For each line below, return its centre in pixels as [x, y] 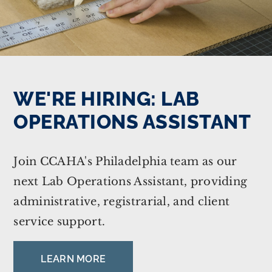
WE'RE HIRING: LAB [107, 99]
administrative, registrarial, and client [122, 202]
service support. [59, 222]
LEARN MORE [73, 259]
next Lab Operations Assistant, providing [131, 182]
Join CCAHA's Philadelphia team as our [125, 162]
